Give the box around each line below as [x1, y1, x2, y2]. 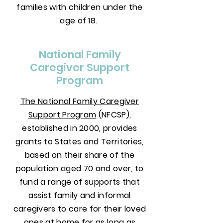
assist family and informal [28, 190, 131, 201]
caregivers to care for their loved [13, 203, 146, 215]
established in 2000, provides [22, 122, 137, 134]
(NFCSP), [96, 109, 131, 120]
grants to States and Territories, [15, 136, 144, 147]
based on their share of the [24, 149, 135, 161]
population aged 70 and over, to [15, 163, 144, 174]
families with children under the [16, 1, 143, 13]
